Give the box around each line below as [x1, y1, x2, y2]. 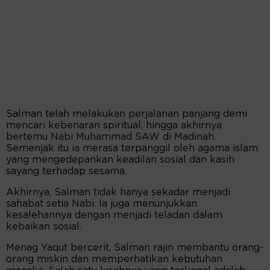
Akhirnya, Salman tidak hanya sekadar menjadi [6, 187, 230, 198]
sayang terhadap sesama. [6, 166, 127, 177]
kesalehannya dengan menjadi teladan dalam [6, 210, 222, 221]
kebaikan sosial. [6, 222, 81, 232]
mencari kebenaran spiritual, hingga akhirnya [6, 121, 222, 131]
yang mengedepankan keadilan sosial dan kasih [6, 155, 234, 165]
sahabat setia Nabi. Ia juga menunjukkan [6, 199, 197, 209]
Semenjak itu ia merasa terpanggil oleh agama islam [6, 143, 258, 154]
